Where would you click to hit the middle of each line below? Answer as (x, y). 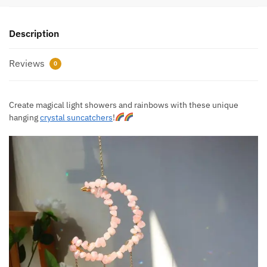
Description (34, 33)
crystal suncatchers (76, 117)
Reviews (28, 63)
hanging (24, 117)
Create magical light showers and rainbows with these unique (124, 105)
